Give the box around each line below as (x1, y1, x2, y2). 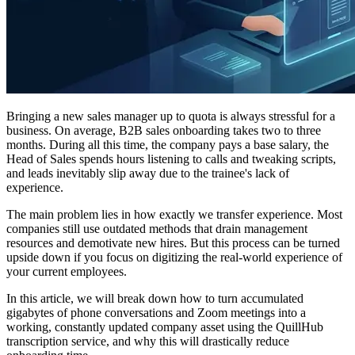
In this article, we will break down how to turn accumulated (6, 291, 303, 305)
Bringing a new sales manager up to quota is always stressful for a (6, 109, 335, 123)
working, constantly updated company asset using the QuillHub (6, 319, 323, 334)
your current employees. (6, 264, 127, 278)
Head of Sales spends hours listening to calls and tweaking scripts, (6, 151, 336, 166)
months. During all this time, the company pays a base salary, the (6, 137, 329, 151)
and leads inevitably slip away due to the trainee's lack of (6, 166, 289, 180)
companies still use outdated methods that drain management (6, 221, 307, 235)
